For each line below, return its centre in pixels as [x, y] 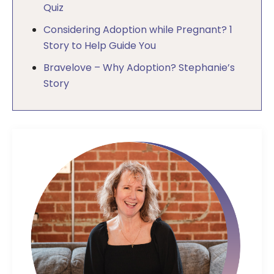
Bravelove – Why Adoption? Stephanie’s [139, 68]
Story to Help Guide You [100, 46]
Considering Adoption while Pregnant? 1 [138, 30]
